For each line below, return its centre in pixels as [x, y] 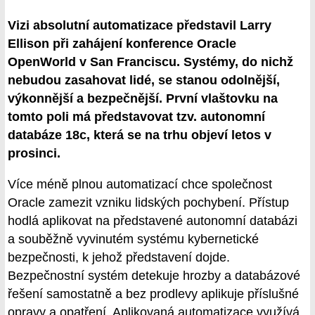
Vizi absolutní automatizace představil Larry [140, 26]
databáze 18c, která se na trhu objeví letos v [140, 135]
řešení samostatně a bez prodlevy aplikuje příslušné [153, 294]
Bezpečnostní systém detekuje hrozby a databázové [154, 276]
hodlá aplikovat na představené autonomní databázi [153, 221]
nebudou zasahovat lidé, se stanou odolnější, [144, 81]
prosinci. [34, 154]
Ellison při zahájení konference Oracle [122, 44]
